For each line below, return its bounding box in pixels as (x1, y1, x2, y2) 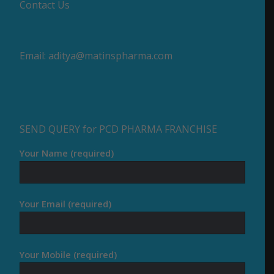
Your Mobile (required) (20, 248, 117, 261)
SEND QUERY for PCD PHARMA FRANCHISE (20, 122, 218, 136)
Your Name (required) (20, 147, 114, 160)
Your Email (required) (20, 198, 112, 210)
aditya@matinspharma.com (48, 49, 173, 62)
